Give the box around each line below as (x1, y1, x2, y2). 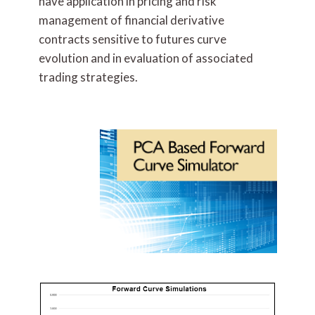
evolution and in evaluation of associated (39, 51, 253, 65)
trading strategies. (39, 70, 138, 84)
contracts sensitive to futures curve (39, 32, 226, 46)
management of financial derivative (39, 13, 224, 27)
